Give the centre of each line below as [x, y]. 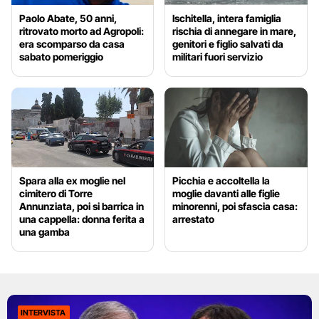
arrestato [194, 219]
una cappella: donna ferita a [82, 219]
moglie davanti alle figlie [226, 194]
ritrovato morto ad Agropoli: [82, 31]
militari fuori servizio [218, 56]
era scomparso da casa [72, 43]
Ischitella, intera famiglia [227, 18]
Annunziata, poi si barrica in [82, 206]
